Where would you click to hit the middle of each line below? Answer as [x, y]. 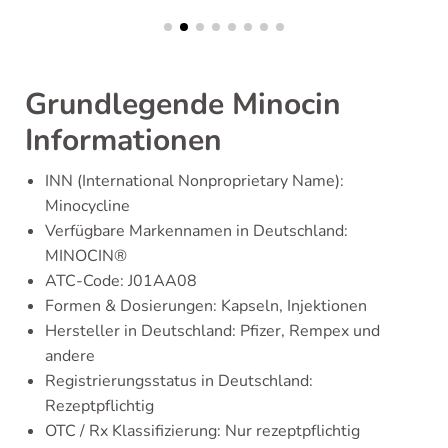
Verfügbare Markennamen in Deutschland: [196, 231]
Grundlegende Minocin [183, 104]
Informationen [123, 140]
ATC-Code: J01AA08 [121, 281]
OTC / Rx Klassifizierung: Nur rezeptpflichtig [202, 431]
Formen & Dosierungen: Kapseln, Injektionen [206, 306]
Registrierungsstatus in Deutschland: [179, 381]
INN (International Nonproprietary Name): [194, 181]
